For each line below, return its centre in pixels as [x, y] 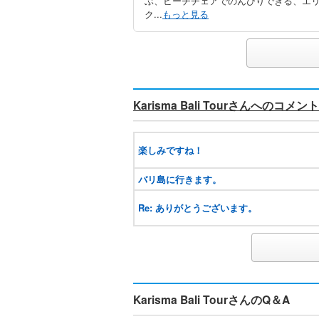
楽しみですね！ [171, 150]
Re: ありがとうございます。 [198, 208]
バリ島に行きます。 [180, 179]
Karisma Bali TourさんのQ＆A [211, 299]
